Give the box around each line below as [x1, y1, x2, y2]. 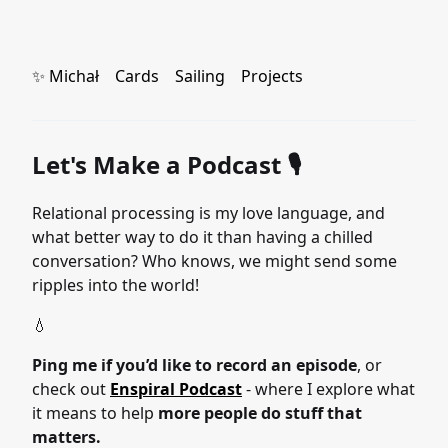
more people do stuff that [158, 402, 362, 424]
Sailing [175, 65, 225, 87]
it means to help [32, 402, 158, 424]
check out [32, 378, 110, 400]
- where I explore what [242, 378, 415, 400]
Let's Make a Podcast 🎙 [32, 148, 301, 181]
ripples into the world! [32, 274, 199, 296]
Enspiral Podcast [110, 378, 242, 400]
